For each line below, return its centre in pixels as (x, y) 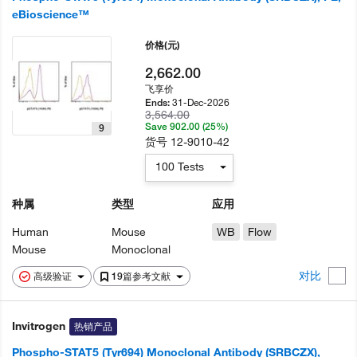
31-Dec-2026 (201, 102)
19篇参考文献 (142, 276)
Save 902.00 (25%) (187, 126)
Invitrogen (39, 326)
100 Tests (180, 167)
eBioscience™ (51, 14)
